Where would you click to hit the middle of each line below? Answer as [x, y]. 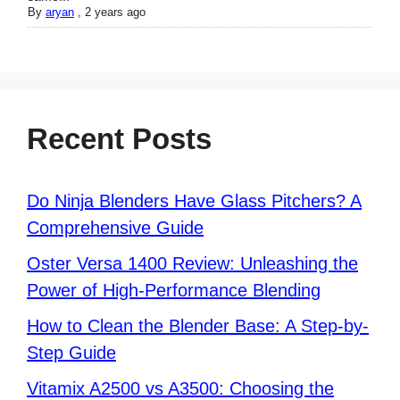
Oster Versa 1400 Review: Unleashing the [192, 264]
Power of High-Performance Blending [174, 291]
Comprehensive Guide [115, 228]
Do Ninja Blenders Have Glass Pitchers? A [194, 201]
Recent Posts [119, 139]
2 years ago [115, 12]
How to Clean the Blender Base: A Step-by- [198, 326]
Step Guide [71, 353]
